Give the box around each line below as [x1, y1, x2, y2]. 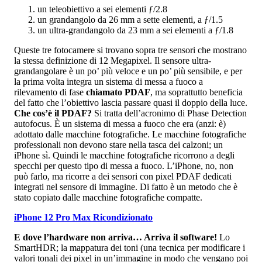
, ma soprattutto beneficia [150, 87, 243, 97]
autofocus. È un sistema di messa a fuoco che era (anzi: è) [14, 118, 226, 129]
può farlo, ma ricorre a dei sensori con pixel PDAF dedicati [14, 171, 232, 181]
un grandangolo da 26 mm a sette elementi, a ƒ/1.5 [37, 14, 223, 25]
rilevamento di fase [14, 87, 86, 97]
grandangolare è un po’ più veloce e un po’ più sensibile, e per [14, 65, 242, 76]
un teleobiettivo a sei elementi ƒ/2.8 [37, 4, 167, 14]
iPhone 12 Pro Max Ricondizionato [14, 212, 153, 222]
